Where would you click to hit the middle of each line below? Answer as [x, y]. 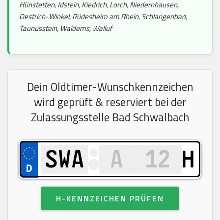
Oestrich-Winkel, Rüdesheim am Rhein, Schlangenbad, [103, 16]
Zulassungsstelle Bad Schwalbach [110, 117]
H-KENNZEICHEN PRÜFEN [110, 198]
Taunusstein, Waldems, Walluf [66, 28]
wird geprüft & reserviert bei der [110, 102]
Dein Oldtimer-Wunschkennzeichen [110, 87]
